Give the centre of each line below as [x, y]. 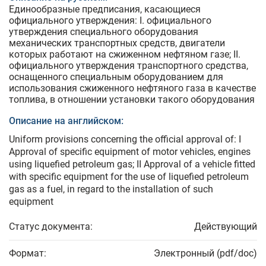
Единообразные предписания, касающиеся [105, 9]
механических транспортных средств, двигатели [117, 43]
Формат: [28, 254]
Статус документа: [51, 227]
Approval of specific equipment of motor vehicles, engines [130, 152]
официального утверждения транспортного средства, [129, 66]
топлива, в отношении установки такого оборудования [132, 100]
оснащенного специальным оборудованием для [116, 77]
